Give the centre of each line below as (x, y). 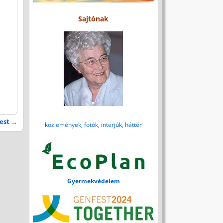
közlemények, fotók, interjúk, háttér (94, 124)
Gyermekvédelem (93, 181)
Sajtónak (94, 19)
